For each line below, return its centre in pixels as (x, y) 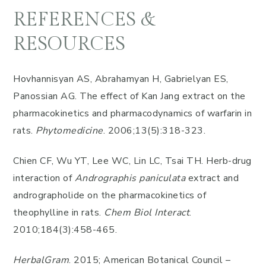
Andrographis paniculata (130, 178)
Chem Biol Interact (147, 213)
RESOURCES (69, 44)
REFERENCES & (84, 20)
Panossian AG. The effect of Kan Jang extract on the (129, 96)
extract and (212, 178)
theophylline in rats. (58, 213)
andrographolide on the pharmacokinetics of (110, 195)
